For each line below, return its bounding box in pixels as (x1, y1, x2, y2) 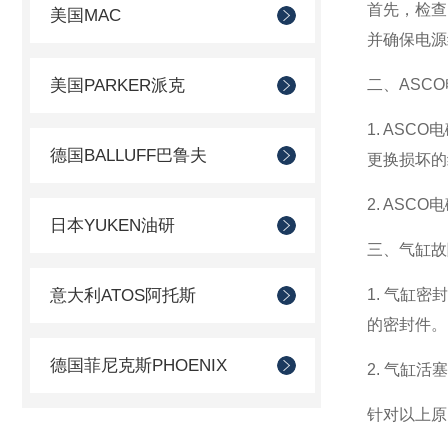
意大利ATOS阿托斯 (50, 286, 196, 305)
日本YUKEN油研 (50, 216, 175, 235)
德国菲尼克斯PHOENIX (50, 356, 227, 375)
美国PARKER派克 (50, 76, 185, 95)
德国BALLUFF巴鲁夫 (50, 146, 207, 165)
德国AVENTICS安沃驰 (50, 426, 217, 445)
